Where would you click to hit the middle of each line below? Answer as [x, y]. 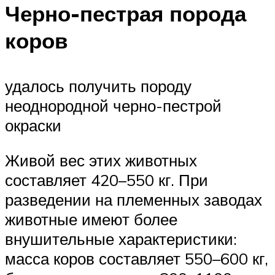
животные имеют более [91, 219]
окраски [33, 125]
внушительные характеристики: [121, 239]
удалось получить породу [98, 86]
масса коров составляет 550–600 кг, [137, 259]
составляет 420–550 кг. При [107, 180]
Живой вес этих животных [101, 161]
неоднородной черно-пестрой [113, 105]
